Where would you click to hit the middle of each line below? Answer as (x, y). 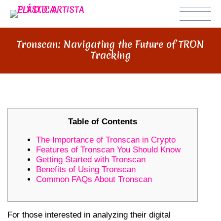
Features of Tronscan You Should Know (108, 150)
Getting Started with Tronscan (91, 160)
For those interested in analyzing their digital (89, 215)
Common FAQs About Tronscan (94, 179)
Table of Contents (103, 122)
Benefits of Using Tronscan (86, 169)
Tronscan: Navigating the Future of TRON (110, 44)
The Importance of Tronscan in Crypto (106, 140)
